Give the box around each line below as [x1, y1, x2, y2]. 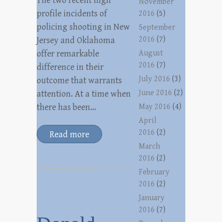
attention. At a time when [37, 89, 131, 99]
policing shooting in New [37, 22, 130, 32]
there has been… [37, 102, 96, 112]
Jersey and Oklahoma [37, 35, 115, 46]
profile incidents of [37, 8, 107, 19]
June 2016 [139, 88, 172, 98]
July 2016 [139, 74, 170, 84]
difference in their [37, 62, 104, 72]
